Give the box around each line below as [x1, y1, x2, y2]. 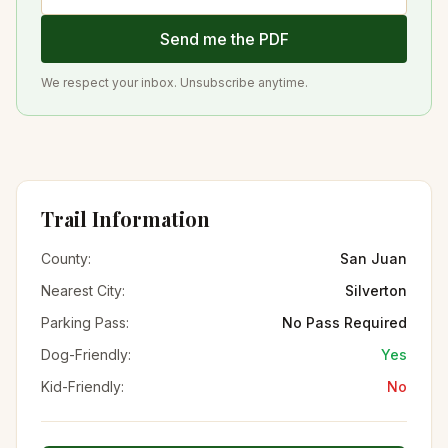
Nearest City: [41, 282, 125, 299]
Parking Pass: [41, 314, 129, 331]
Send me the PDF [159, 29, 289, 49]
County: [41, 250, 91, 267]
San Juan [340, 250, 407, 267]
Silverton [345, 282, 407, 299]
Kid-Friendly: [41, 378, 124, 395]
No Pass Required [282, 314, 407, 331]
